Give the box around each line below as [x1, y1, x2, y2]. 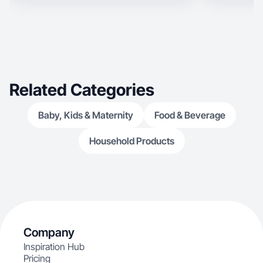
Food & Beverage [154, 109, 225, 121]
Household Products [89, 135, 174, 147]
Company [23, 225, 75, 240]
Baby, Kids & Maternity [38, 109, 133, 121]
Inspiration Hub [23, 241, 85, 252]
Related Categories [9, 80, 154, 100]
